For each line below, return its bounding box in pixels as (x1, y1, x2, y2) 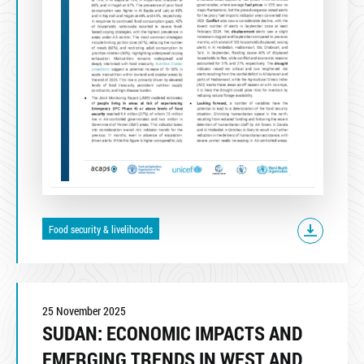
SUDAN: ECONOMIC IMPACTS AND (42, 320, 302, 347)
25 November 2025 (42, 303, 126, 319)
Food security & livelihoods (48, 222, 153, 236)
